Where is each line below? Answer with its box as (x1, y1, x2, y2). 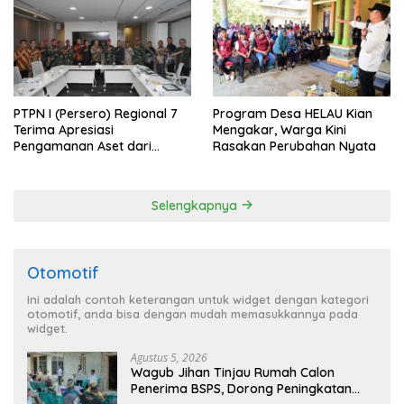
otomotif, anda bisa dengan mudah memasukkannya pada (27, 306, 358, 321)
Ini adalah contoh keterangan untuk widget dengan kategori (27, 291, 369, 307)
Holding (14, 153, 59, 170)
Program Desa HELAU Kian (213, 105, 372, 122)
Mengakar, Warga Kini (213, 121, 346, 138)
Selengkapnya (151, 197, 241, 214)
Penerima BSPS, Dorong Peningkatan (131, 380, 352, 397)
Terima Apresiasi (14, 121, 114, 138)
